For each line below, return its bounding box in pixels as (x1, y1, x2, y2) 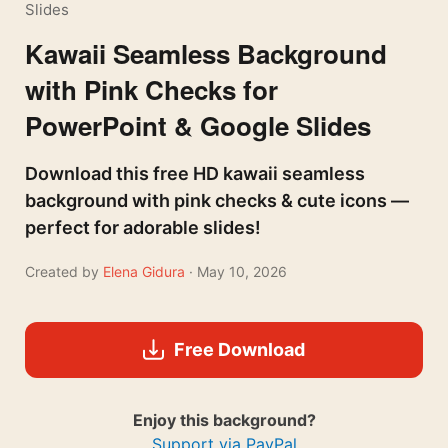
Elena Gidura (103, 262, 189, 280)
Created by (25, 262, 99, 280)
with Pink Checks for (25, 70, 278, 108)
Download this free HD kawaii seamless (25, 162, 365, 184)
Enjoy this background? (132, 409, 316, 430)
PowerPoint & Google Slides (25, 106, 371, 144)
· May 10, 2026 (189, 262, 287, 280)
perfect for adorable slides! (25, 216, 261, 238)
